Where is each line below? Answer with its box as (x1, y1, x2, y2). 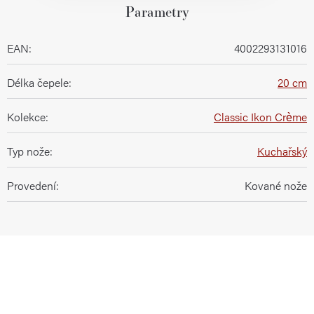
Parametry (125, 2, 189, 21)
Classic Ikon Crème (214, 109, 307, 125)
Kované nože (245, 177, 307, 193)
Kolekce (7, 109, 46, 125)
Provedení (7, 177, 56, 193)
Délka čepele (7, 74, 69, 90)
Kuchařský (257, 143, 307, 159)
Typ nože (7, 143, 50, 159)
